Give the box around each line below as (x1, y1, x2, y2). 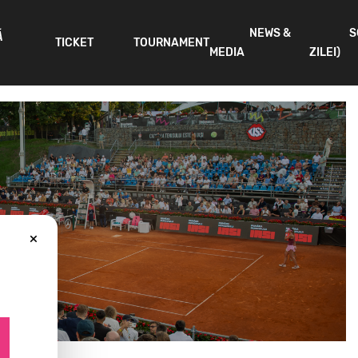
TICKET (54, 36, 93, 50)
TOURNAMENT (133, 36, 209, 50)
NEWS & (249, 26, 291, 41)
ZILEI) (308, 46, 340, 60)
